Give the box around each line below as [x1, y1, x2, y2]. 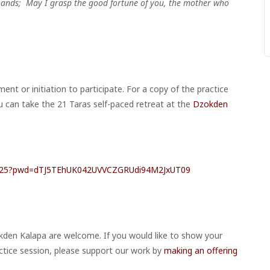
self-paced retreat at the [91, 98, 193, 110]
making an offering [164, 244, 237, 256]
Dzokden [193, 98, 228, 110]
